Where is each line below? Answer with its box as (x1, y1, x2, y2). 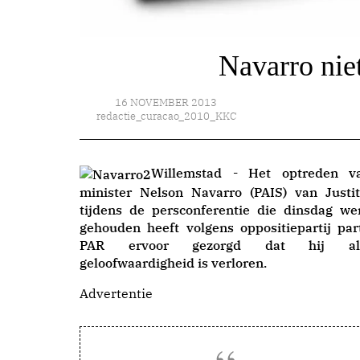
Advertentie (80, 284, 153, 301)
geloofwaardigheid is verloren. (80, 254, 267, 271)
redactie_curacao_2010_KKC (96, 109, 236, 123)
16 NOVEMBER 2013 (115, 96, 218, 109)
